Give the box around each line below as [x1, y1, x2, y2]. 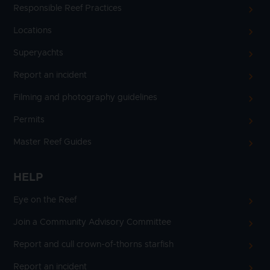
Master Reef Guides [13, 137, 92, 146]
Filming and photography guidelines [13, 93, 157, 102]
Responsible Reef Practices [13, 4, 122, 13]
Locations [13, 26, 52, 35]
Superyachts [13, 48, 63, 57]
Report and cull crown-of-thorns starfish [13, 240, 174, 249]
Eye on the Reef [13, 195, 77, 204]
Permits [13, 115, 45, 124]
